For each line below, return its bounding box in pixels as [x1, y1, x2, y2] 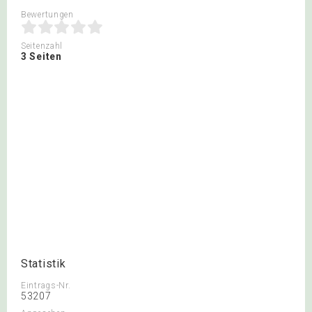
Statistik [21, 257, 66, 270]
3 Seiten [21, 51, 62, 62]
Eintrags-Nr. [21, 281, 71, 290]
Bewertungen [21, 10, 74, 19]
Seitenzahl [21, 41, 63, 51]
